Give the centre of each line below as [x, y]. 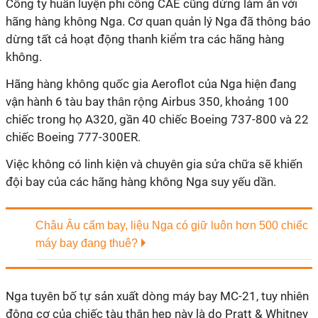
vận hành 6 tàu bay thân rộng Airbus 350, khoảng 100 [147, 102]
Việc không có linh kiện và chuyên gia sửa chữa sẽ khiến [154, 164]
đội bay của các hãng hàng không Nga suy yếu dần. [141, 182]
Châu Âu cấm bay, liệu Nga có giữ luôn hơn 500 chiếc [172, 225]
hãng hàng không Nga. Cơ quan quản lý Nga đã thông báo [158, 21]
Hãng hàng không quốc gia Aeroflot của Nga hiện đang [151, 84]
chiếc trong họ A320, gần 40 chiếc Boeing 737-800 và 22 [157, 119]
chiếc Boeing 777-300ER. [73, 137]
